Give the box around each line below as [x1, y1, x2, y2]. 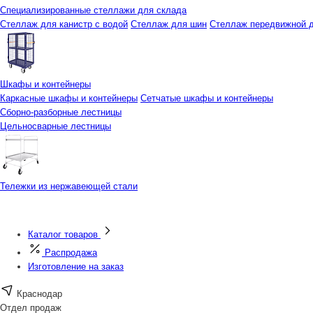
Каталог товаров [28, 229, 98, 240]
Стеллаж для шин [131, 19, 207, 29]
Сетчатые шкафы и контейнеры [140, 93, 273, 103]
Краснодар [17, 289, 62, 299]
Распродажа [45, 247, 97, 258]
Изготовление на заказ [28, 261, 124, 272]
